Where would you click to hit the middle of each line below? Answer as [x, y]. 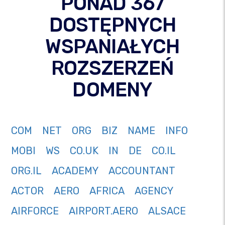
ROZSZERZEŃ [113, 68]
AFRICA [107, 191]
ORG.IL [26, 171]
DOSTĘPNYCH [113, 25]
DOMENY [113, 90]
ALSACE [167, 211]
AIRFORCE [35, 211]
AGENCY [154, 191]
